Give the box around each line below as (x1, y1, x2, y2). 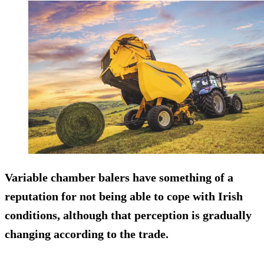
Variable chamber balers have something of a (5, 171, 233, 184)
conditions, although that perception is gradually (5, 209, 252, 222)
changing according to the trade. (5, 227, 169, 241)
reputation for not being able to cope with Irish (5, 190, 243, 203)
